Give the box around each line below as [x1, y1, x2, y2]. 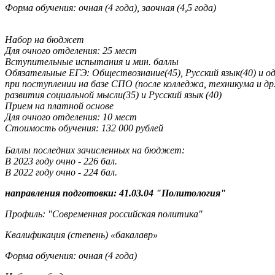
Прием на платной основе [5, 100, 114, 111]
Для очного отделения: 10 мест [5, 111, 137, 122]
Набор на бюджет [5, 34, 84, 45]
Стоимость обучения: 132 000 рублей [5, 122, 163, 133]
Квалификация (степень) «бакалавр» [5, 229, 158, 240]
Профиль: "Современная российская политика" [5, 208, 203, 219]
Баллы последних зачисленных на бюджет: [5, 144, 185, 155]
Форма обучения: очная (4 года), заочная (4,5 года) [5, 2, 216, 13]
